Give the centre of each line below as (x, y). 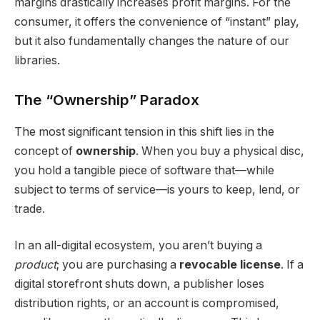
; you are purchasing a (118, 265)
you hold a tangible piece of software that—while (144, 170)
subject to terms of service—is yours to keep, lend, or (157, 189)
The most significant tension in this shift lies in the (144, 131)
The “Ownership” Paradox (107, 100)
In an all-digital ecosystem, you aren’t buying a (138, 246)
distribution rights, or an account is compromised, (147, 304)
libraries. (37, 60)
